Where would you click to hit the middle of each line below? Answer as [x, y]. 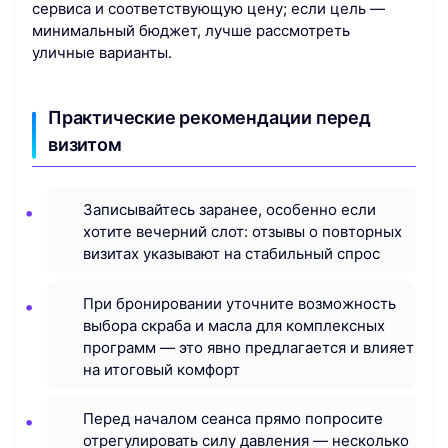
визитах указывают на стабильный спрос [231, 254]
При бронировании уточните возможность [239, 303]
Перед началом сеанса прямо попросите [233, 419]
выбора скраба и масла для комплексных [234, 325]
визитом [85, 145]
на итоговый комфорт [161, 369]
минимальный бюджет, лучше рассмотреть [191, 31]
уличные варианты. [102, 53]
